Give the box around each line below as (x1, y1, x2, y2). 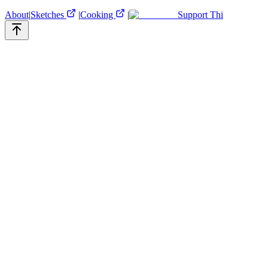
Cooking (80, 9, 115, 20)
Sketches (31, 9, 66, 20)
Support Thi (175, 9, 223, 20)
